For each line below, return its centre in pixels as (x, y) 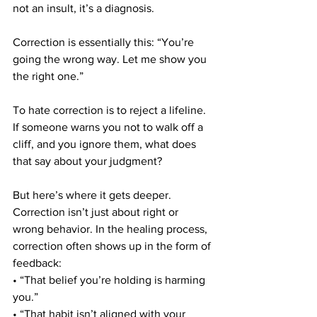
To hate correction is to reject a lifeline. (111, 110)
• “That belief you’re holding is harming (110, 280)
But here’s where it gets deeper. (93, 195)
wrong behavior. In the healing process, (111, 229)
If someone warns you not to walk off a (109, 127)
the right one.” (48, 76)
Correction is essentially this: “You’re (105, 42)
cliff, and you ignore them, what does (106, 144)
